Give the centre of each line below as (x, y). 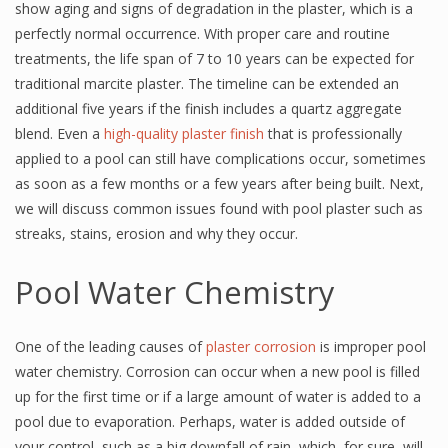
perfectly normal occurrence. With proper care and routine (202, 33)
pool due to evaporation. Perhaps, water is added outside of (210, 421)
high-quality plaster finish (184, 133)
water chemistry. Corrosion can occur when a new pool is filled (217, 371)
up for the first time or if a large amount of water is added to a (218, 396)
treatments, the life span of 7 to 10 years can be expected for (214, 58)
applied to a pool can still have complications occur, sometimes (220, 158)
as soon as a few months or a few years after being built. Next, (219, 183)
